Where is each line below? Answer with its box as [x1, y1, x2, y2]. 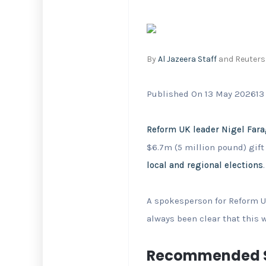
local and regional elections [147, 160, 263, 170]
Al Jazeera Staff [158, 54, 217, 64]
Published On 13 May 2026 [147, 88, 256, 99]
